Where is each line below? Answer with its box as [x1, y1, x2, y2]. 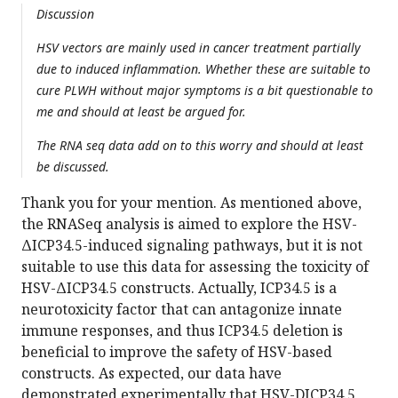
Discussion [36, 5, 94, 23]
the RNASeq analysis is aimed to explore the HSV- [21, 214, 357, 235]
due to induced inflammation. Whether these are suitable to [36, 60, 370, 78]
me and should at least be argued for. [36, 103, 246, 121]
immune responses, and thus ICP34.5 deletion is [21, 321, 343, 341]
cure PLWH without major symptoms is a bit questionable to [36, 82, 373, 99]
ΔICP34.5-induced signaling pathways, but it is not [21, 235, 362, 256]
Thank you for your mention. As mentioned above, [21, 193, 362, 213]
